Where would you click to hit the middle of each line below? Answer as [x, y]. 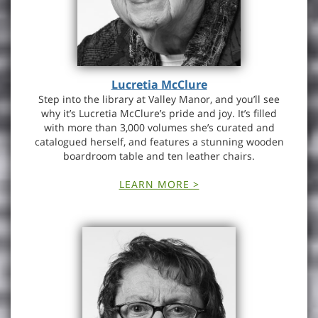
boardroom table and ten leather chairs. [159, 156]
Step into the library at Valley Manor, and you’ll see [159, 99]
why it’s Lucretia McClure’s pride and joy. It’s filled [159, 113]
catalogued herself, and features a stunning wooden [159, 142]
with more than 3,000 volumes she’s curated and [159, 127]
